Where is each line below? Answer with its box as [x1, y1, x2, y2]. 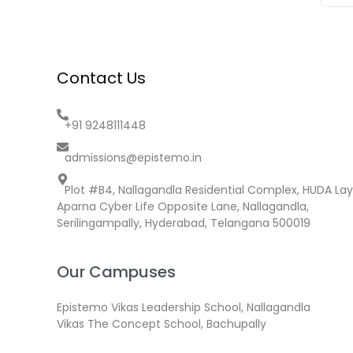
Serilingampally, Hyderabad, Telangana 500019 [57, 215, 310, 231]
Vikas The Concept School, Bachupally [57, 316, 266, 333]
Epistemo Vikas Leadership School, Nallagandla [57, 299, 310, 316]
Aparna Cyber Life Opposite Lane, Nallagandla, [57, 199, 309, 214]
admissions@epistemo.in [65, 150, 202, 165]
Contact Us [57, 67, 146, 89]
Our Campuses [57, 261, 176, 284]
